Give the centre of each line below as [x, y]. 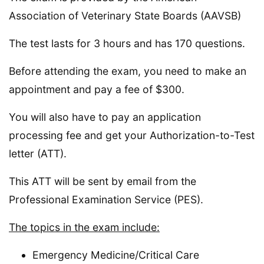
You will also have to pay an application [105, 117]
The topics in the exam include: [84, 227]
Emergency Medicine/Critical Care [116, 255]
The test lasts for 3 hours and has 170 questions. [127, 43]
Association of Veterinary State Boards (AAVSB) [125, 15]
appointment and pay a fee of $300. [97, 89]
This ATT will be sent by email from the [103, 181]
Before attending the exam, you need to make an [128, 71]
